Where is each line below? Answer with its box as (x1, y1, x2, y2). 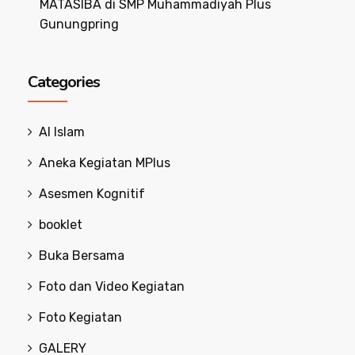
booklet (39, 216, 82, 232)
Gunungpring (40, 16, 120, 32)
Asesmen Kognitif (39, 185, 145, 201)
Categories (28, 71, 100, 93)
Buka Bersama (39, 247, 124, 263)
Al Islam (39, 124, 85, 139)
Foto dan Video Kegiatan (39, 278, 185, 294)
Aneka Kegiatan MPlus (39, 155, 170, 170)
